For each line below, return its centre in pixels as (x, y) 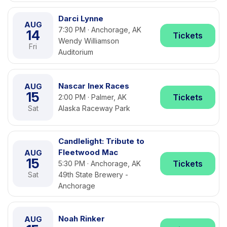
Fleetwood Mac (88, 152)
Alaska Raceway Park (94, 108)
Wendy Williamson (89, 41)
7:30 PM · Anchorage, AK (100, 30)
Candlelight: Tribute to (101, 141)
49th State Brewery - (93, 175)
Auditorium (76, 52)
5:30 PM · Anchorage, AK (100, 163)
